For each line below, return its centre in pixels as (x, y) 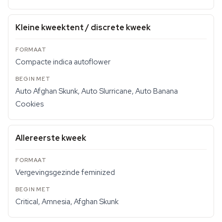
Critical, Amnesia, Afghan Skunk (67, 202)
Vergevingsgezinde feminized (65, 172)
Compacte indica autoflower (63, 62)
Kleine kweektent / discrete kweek (83, 28)
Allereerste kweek (51, 138)
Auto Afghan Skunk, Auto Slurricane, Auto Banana (97, 91)
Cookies (29, 104)
